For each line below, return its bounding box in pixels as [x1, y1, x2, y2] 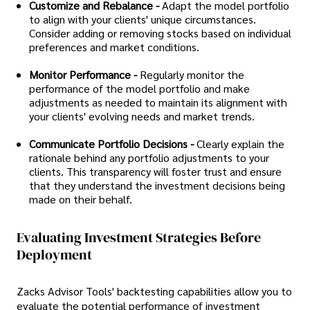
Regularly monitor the [140, 66, 244, 82]
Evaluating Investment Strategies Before [17, 228, 261, 248]
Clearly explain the [197, 136, 284, 151]
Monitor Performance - [29, 66, 137, 82]
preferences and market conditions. [29, 39, 199, 54]
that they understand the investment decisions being [29, 177, 285, 192]
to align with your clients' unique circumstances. [29, 11, 256, 26]
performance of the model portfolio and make [29, 80, 250, 95]
